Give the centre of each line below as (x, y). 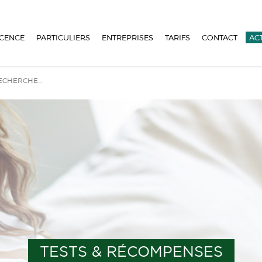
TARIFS (177, 37)
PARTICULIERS (63, 37)
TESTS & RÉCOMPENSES (131, 252)
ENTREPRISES (127, 37)
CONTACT (220, 37)
